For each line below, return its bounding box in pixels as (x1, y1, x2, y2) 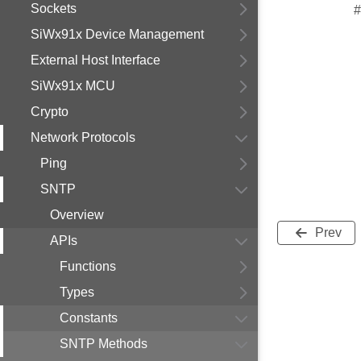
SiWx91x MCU (31, 79, 115, 93)
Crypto (31, 105, 68, 118)
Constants (60, 311, 118, 325)
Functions (60, 259, 116, 273)
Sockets (31, 2, 77, 15)
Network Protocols (31, 131, 135, 144)
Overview (50, 208, 104, 222)
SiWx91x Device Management (31, 27, 204, 41)
